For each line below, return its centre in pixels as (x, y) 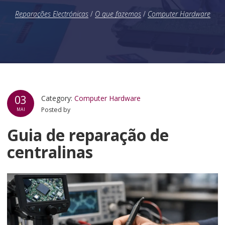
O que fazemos (118, 14)
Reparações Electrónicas (51, 14)
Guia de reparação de (88, 135)
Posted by (56, 110)
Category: (58, 98)
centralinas (50, 152)
